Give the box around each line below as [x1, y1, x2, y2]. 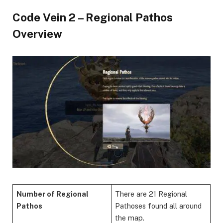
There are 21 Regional [115, 189, 188, 198]
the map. [115, 213, 145, 222]
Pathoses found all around [115, 201, 202, 210]
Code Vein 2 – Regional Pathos [12, 11, 173, 24]
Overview [12, 27, 62, 41]
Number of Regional [16, 189, 89, 198]
